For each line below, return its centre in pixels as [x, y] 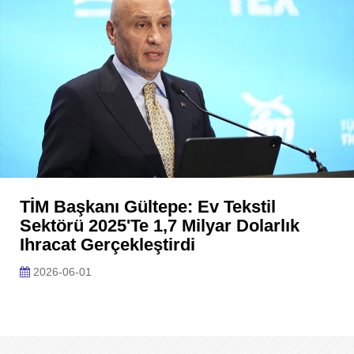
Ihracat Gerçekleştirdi [107, 245]
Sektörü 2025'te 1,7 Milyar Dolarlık [160, 226]
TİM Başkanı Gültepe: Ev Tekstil [148, 207]
